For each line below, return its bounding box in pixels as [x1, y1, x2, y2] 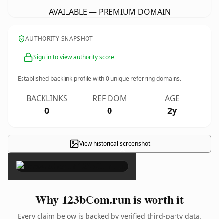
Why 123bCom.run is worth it [35, 191, 184, 208]
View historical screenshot [79, 139, 150, 148]
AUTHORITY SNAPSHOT [25, 34, 93, 43]
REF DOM [92, 93, 127, 104]
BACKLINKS [26, 93, 67, 104]
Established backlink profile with [18, 74, 106, 83]
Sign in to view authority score [33, 53, 114, 61]
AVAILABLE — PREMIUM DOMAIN [48, 6, 171, 17]
